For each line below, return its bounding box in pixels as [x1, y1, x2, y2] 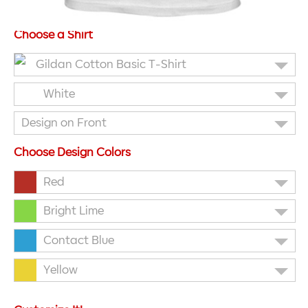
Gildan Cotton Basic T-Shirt [36, 59, 186, 71]
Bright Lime [43, 206, 104, 217]
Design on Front [21, 118, 107, 129]
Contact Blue [43, 235, 114, 247]
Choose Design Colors [14, 147, 131, 159]
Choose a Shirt [14, 30, 93, 41]
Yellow [43, 264, 78, 276]
